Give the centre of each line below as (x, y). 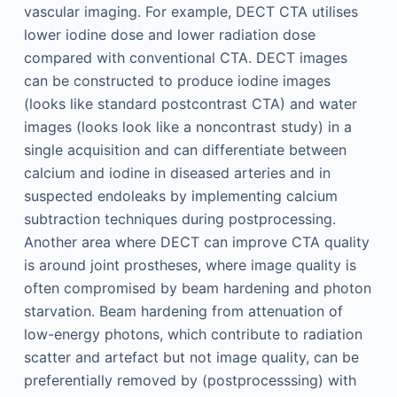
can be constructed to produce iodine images (177, 81)
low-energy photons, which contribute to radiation (193, 334)
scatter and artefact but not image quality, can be (191, 357)
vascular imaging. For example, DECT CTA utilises (191, 12)
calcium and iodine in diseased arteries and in (177, 173)
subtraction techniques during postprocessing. (179, 219)
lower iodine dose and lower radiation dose (169, 35)
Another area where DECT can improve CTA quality (196, 242)
